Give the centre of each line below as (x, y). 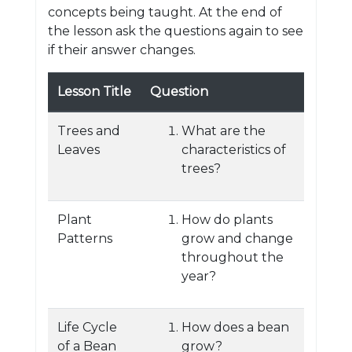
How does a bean (235, 327)
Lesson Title (94, 92)
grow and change (237, 238)
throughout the (233, 257)
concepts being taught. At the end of (165, 12)
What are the (224, 131)
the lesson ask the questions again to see (176, 31)
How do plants (227, 220)
